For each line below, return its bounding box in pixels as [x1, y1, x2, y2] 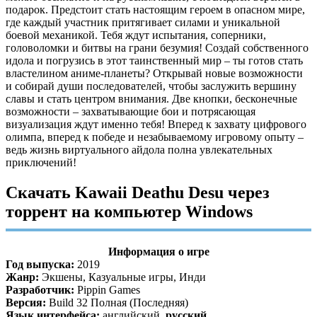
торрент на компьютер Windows [6, 202, 253, 221]
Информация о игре [108, 246, 209, 258]
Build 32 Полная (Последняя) [46, 296, 188, 309]
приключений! [6, 156, 76, 169]
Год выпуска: [6, 258, 74, 271]
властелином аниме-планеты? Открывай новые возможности [6, 67, 303, 80]
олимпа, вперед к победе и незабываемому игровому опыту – [6, 131, 304, 144]
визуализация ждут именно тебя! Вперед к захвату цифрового [6, 118, 306, 131]
